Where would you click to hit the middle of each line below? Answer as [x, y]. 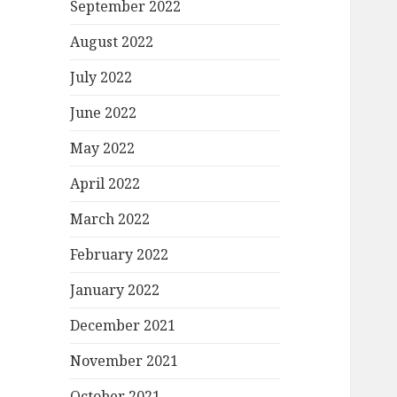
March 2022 [110, 219]
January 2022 [115, 290]
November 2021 [125, 361]
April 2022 [105, 184]
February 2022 [120, 255]
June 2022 [104, 113]
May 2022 [103, 148]
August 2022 [112, 42]
